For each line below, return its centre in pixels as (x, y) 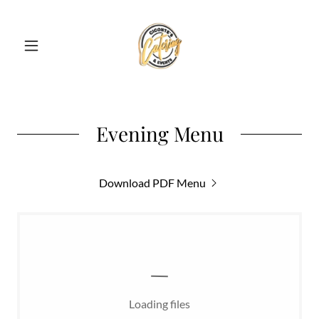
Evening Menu (159, 134)
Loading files (159, 304)
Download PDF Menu (152, 183)
